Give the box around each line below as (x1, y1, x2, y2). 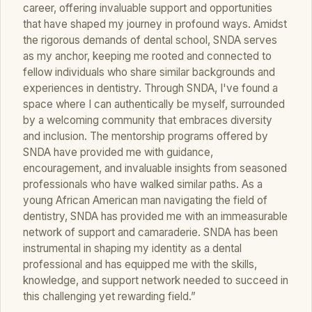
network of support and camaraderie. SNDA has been (23, 226, 278, 240)
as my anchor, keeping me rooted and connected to (23, 49, 272, 63)
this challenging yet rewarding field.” (23, 290, 196, 304)
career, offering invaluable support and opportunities (23, 1, 272, 15)
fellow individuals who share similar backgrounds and (23, 65, 275, 79)
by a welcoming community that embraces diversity (23, 114, 272, 127)
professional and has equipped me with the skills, (23, 258, 257, 272)
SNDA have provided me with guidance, (23, 146, 213, 159)
